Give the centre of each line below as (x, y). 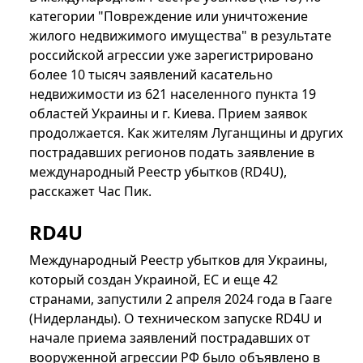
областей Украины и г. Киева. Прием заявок (168, 114)
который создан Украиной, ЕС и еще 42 (154, 280)
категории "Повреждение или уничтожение (169, 17)
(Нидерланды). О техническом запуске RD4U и (175, 319)
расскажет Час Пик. (90, 192)
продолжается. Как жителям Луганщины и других (186, 133)
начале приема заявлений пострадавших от (170, 338)
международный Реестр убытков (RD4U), (158, 172)
